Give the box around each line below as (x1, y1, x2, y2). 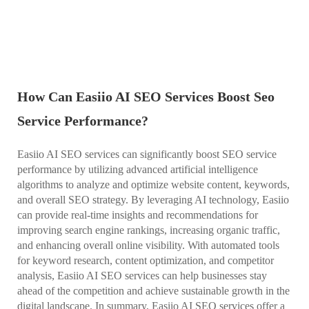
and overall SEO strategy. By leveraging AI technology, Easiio (17, 193, 289, 206)
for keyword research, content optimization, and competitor (17, 254, 274, 266)
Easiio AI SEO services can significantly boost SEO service (17, 148, 277, 160)
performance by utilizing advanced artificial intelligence (17, 163, 258, 175)
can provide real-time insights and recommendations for (17, 208, 258, 221)
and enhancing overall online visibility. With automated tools (17, 239, 279, 251)
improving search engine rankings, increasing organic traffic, (17, 223, 280, 236)
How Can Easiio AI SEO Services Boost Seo (17, 88, 275, 104)
